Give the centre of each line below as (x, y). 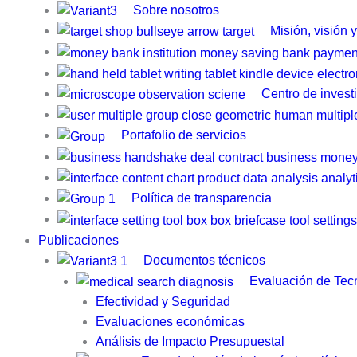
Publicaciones (78, 240)
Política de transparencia (202, 198)
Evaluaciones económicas (170, 322)
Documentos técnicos (204, 260)
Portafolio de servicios (184, 135)
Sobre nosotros (176, 10)
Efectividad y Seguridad (163, 302)
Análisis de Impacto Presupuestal (190, 342)
